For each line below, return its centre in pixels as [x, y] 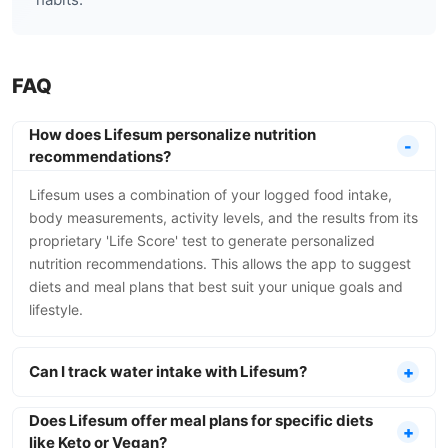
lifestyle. [56, 309]
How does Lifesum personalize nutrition [172, 134]
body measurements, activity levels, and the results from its [223, 217]
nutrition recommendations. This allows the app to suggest [220, 263]
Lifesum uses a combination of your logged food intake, [210, 194]
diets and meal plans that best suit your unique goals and [216, 286]
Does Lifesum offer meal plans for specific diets [201, 420]
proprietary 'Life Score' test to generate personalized [202, 240]
